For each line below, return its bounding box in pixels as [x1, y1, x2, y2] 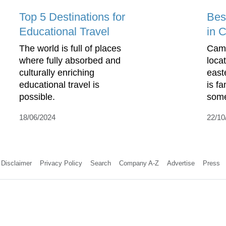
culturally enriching [19, 67, 94, 78]
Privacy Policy [39, 159, 82, 167]
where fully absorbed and [19, 55, 121, 66]
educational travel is [19, 79, 99, 90]
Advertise [166, 159, 195, 167]
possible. [19, 91, 55, 102]
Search [90, 159, 111, 167]
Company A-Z [119, 159, 159, 167]
